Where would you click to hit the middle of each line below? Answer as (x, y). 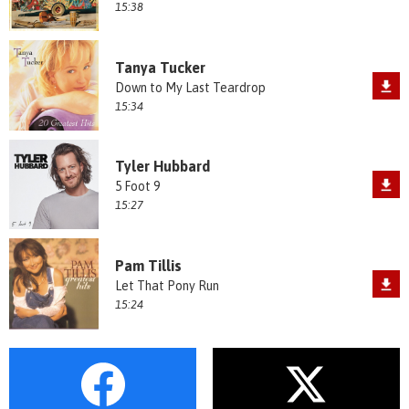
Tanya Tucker (160, 67)
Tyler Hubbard (162, 167)
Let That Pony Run (167, 286)
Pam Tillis (148, 266)
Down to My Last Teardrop (190, 87)
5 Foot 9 (137, 187)
